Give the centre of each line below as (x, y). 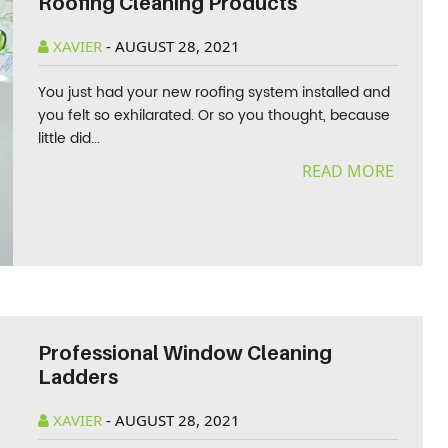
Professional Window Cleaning (185, 353)
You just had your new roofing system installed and (214, 92)
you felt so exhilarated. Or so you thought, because (214, 115)
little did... (69, 138)
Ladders (78, 377)
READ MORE (349, 171)
